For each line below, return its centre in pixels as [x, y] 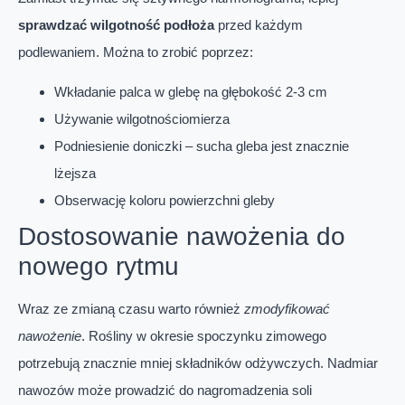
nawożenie [50, 336]
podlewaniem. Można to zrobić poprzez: [136, 52]
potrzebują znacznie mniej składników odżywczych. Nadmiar [198, 363]
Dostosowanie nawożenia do [182, 236]
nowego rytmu [99, 266]
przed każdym [259, 24]
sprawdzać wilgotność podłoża [116, 24]
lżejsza [75, 173]
